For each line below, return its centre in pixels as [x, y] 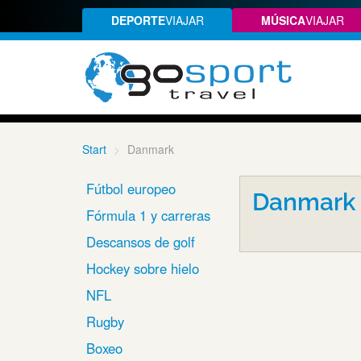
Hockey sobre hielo [143, 269]
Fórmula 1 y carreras [148, 216]
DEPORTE [138, 20]
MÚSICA [283, 20]
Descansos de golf [141, 242]
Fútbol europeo [131, 189]
